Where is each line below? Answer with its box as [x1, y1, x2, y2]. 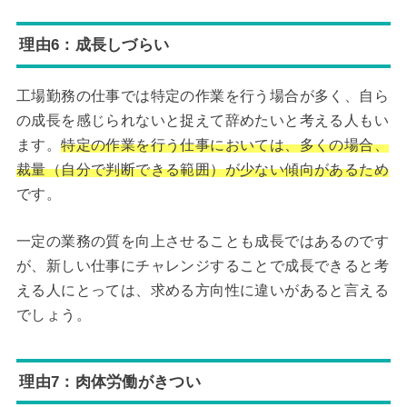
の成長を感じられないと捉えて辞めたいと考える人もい [15, 112, 389, 128]
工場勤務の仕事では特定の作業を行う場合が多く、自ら [15, 87, 389, 104]
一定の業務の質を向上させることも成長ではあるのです [15, 233, 389, 250]
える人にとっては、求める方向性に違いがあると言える [15, 283, 389, 299]
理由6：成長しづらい [19, 35, 170, 54]
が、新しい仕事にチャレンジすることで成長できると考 [15, 258, 389, 274]
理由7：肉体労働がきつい [19, 372, 201, 391]
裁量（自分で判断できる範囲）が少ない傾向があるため [15, 161, 389, 177]
